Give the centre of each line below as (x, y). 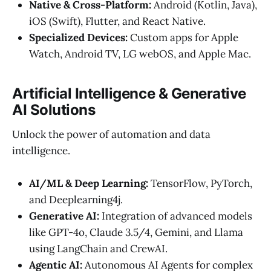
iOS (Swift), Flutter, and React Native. (117, 21)
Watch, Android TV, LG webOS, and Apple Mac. (140, 54)
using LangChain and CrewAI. (98, 249)
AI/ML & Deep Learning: (89, 184)
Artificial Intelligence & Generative (129, 94)
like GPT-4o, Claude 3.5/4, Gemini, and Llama (136, 233)
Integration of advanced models (176, 216)
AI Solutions (54, 110)
